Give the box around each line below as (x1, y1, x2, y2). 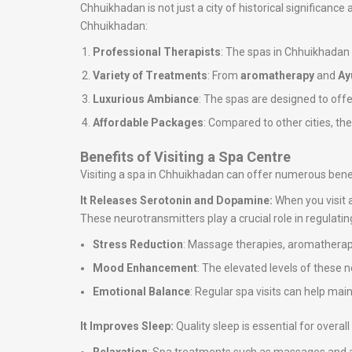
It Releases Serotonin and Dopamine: (80, 194, 275, 207)
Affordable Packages (93, 116, 203, 129)
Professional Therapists (93, 46, 221, 58)
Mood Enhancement (93, 262, 197, 274)
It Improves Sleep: (80, 320, 176, 332)
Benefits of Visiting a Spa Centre (80, 148, 291, 165)
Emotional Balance (93, 285, 190, 298)
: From (207, 69, 240, 82)
